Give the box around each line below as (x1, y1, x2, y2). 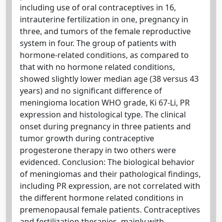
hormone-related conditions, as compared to (20, 50, 189, 60)
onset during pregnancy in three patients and (20, 121, 191, 132)
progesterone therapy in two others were (20, 145, 176, 156)
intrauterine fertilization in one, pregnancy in (20, 14, 188, 25)
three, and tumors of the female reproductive (20, 26, 191, 37)
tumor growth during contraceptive (20, 133, 154, 144)
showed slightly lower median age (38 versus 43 (20, 73, 199, 84)
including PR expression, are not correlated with (20, 180, 200, 191)
